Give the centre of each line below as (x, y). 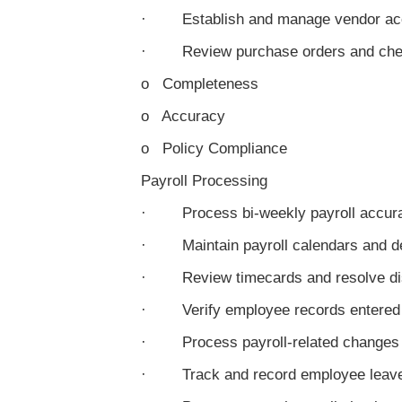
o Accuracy (183, 116)
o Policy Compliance (214, 149)
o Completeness (200, 84)
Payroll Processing (204, 181)
